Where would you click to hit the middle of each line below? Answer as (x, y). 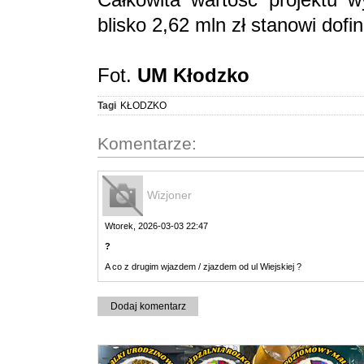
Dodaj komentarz (148, 306)
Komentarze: (147, 143)
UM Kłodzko (193, 75)
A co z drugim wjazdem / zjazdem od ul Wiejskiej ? (203, 266)
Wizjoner (169, 195)
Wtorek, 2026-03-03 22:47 (156, 225)
